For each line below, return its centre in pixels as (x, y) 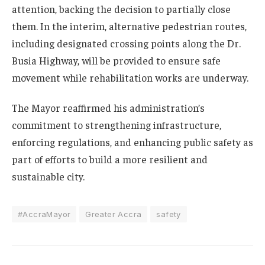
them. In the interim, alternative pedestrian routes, (129, 26)
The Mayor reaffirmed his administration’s (108, 108)
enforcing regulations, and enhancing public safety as (132, 142)
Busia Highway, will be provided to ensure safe (116, 60)
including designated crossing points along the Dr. (126, 43)
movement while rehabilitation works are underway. (130, 77)
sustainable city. (48, 177)
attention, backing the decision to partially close (121, 9)
